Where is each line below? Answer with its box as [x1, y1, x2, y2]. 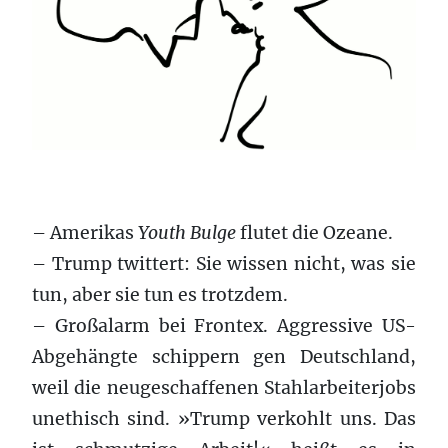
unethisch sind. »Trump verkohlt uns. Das [32, 407, 416, 430]
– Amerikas [32, 221, 138, 244]
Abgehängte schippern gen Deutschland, [32, 345, 416, 368]
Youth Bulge [138, 221, 240, 244]
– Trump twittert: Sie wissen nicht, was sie [32, 252, 416, 275]
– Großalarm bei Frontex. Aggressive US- [32, 314, 416, 337]
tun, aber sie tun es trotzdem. [32, 283, 288, 306]
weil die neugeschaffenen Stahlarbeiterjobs [32, 376, 416, 399]
